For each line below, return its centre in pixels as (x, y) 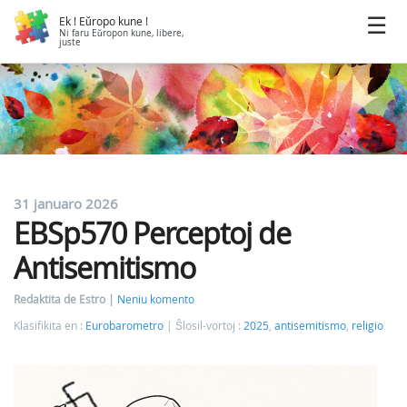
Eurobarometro (124, 326)
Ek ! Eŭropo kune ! (104, 21)
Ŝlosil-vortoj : (209, 326)
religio (367, 326)
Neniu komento (156, 299)
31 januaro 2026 (66, 203)
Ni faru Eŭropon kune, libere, (121, 33)
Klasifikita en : (50, 326)
